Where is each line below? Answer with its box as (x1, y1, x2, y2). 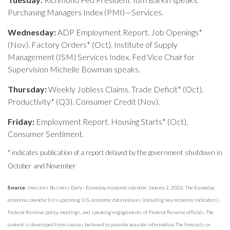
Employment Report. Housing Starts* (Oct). (36, 116, 188, 126)
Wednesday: (8, 27, 56, 37)
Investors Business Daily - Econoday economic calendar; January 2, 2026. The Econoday (27, 184, 215, 190)
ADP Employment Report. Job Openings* (56, 27, 202, 37)
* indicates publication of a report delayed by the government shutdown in (8, 148, 222, 157)
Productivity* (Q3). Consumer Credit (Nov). (8, 96, 160, 106)
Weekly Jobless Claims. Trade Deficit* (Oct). (48, 84, 203, 94)
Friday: (8, 116, 36, 126)
